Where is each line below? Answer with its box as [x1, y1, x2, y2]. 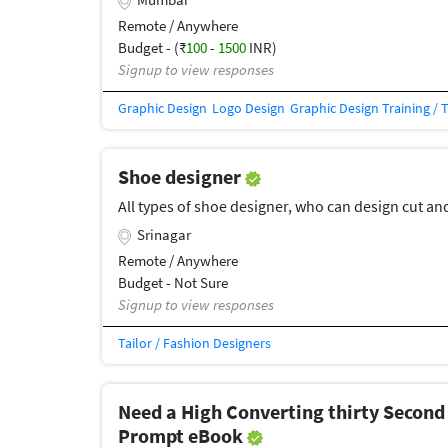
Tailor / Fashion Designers [118, 334, 271, 353]
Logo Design [212, 99, 285, 118]
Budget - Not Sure [118, 273, 228, 293]
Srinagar [137, 225, 191, 245]
